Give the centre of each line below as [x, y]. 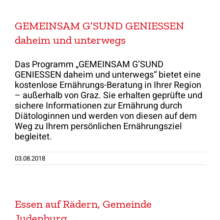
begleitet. [33, 137]
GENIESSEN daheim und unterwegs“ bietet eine [108, 75]
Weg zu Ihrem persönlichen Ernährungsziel [98, 126]
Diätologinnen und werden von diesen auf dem [106, 116]
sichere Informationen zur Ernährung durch [98, 106]
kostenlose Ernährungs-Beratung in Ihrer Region [108, 85]
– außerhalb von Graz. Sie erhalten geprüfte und [109, 95]
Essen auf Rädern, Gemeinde [83, 204]
